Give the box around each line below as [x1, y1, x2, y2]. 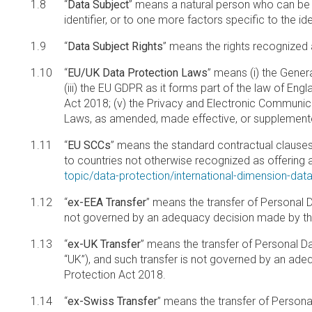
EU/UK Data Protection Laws [68, 66, 208, 79]
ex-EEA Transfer [68, 196, 146, 209]
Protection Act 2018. [64, 268, 166, 281]
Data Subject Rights [68, 40, 163, 53]
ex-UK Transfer [68, 237, 141, 251]
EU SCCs [68, 139, 111, 152]
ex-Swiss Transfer [68, 295, 157, 308]
